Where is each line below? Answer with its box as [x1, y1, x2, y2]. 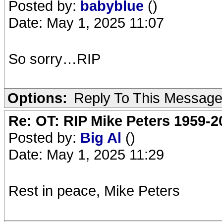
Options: [7, 90, 67, 106]
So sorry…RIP [8, 51, 101, 67]
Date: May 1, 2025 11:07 [8, 14, 164, 31]
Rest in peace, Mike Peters [8, 182, 180, 199]
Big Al [80, 129, 125, 146]
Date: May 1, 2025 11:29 [8, 146, 164, 163]
